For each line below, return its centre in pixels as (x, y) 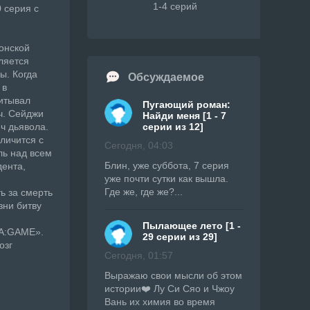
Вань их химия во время (160, 302)
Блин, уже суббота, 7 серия (167, 165)
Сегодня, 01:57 (139, 255)
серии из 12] (173, 127)
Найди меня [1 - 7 (184, 116)
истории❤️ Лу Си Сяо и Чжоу (170, 289)
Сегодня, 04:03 (139, 145)
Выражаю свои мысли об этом (173, 275)
